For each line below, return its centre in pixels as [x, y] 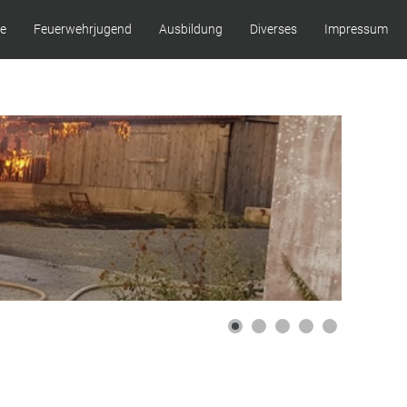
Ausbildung [191, 29]
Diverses [273, 29]
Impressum [356, 29]
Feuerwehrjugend [83, 29]
